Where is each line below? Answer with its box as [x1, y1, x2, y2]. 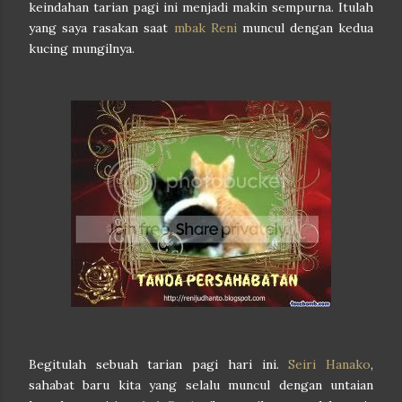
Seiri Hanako [288, 356, 371, 373]
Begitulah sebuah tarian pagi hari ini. [29, 356, 289, 373]
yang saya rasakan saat [29, 20, 174, 37]
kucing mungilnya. [29, 40, 135, 57]
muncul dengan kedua [236, 20, 373, 37]
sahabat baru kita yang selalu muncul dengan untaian [29, 377, 373, 394]
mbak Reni [173, 20, 237, 37]
